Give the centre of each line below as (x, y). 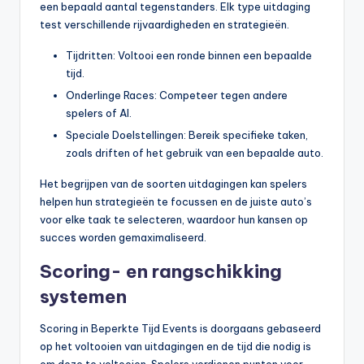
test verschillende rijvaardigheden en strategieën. (165, 25)
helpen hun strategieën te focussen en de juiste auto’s (176, 202)
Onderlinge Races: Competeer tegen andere (177, 95)
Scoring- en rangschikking (161, 272)
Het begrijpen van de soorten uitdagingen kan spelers (173, 184)
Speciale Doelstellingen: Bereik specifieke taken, (187, 135)
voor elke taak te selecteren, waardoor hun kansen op (174, 220)
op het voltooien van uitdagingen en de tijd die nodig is (175, 347)
